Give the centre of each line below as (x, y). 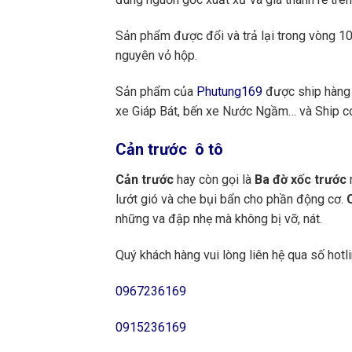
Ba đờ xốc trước (301, 180)
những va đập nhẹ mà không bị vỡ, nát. (219, 219)
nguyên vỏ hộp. (156, 55)
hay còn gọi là (214, 180)
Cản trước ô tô (169, 150)
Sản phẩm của (156, 91)
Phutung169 (229, 91)
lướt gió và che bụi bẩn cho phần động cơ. (231, 200)
